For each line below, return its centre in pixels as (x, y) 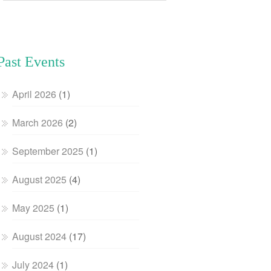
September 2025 (48, 151)
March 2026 (38, 122)
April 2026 (34, 94)
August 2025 (40, 179)
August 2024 (40, 236)
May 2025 (34, 208)
